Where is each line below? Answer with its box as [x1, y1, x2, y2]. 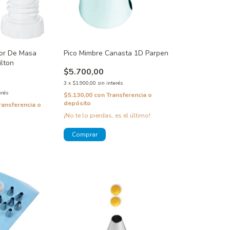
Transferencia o [106, 90, 152, 99]
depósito [63, 99, 91, 107]
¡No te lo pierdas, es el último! [63, 111, 150, 120]
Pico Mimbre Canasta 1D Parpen [63, 48, 168, 58]
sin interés [97, 79, 123, 87]
